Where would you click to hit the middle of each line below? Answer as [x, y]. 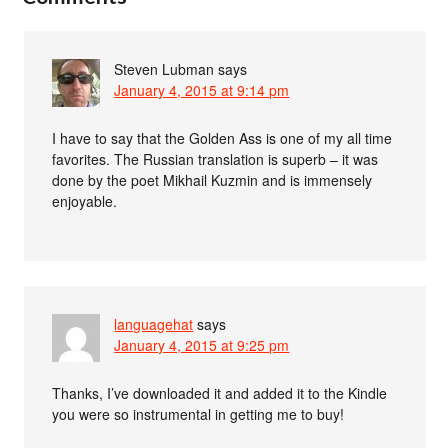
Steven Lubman [164, 68]
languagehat [154, 323]
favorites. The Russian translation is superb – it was [215, 158]
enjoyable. [85, 200]
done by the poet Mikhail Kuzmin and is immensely [212, 179]
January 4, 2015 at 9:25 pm [202, 344]
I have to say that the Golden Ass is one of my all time [222, 137]
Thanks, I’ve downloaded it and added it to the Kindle [220, 392]
